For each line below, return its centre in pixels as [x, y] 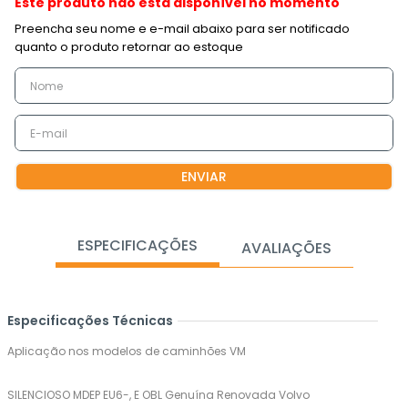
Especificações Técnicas [90, 321]
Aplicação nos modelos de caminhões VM [127, 351]
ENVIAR [204, 176]
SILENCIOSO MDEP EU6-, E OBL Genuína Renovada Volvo [158, 395]
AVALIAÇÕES [286, 248]
